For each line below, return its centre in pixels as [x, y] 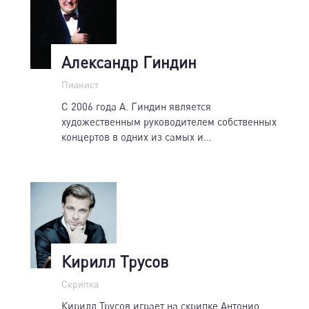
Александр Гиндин [129, 62]
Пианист [80, 84]
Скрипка [80, 283]
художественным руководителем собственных [169, 121]
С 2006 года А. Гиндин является [136, 106]
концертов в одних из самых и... [137, 136]
